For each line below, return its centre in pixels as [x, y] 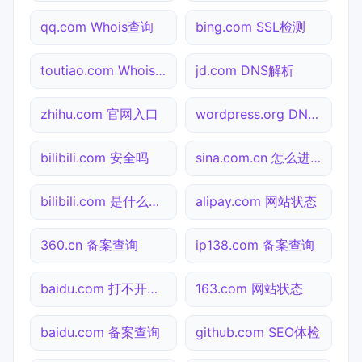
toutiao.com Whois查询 [160, 70]
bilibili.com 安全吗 [95, 157]
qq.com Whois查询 [97, 26]
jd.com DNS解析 [245, 70]
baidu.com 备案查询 [100, 332]
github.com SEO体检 [258, 332]
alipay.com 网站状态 [256, 201]
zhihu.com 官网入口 [99, 114]
